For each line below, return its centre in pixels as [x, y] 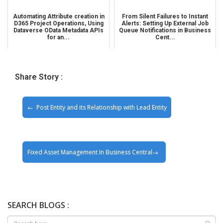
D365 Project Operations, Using [58, 23]
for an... [58, 37]
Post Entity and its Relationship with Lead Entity [101, 107]
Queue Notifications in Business [165, 30]
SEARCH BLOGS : [38, 205]
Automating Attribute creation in [58, 16]
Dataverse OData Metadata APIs [58, 30]
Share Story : [39, 77]
